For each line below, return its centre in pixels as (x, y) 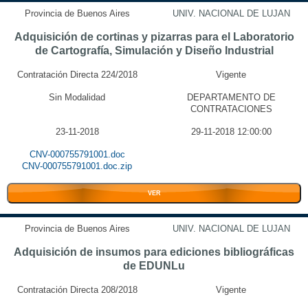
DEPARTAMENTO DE (231, 97)
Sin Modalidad (77, 97)
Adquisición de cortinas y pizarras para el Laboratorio (154, 37)
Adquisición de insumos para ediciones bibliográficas (154, 252)
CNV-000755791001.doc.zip (77, 166)
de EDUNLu (154, 266)
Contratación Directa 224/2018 (77, 75)
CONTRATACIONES (231, 109)
